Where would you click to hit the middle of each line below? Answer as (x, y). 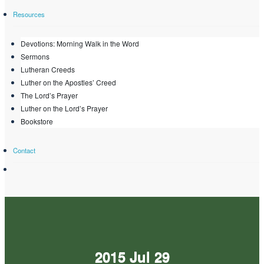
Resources (29, 14)
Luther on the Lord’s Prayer (64, 108)
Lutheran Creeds (48, 69)
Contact (24, 150)
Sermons (35, 56)
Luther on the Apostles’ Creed (68, 82)
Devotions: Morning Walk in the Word (80, 43)
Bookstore (37, 121)
